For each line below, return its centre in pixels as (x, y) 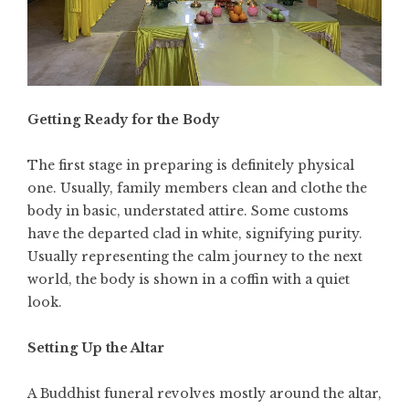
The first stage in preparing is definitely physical (191, 166)
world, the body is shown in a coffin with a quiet (189, 280)
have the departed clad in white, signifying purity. (195, 234)
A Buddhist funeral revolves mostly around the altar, (204, 394)
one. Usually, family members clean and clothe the (197, 189)
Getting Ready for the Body (123, 120)
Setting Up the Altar (96, 348)
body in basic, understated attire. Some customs (188, 211)
